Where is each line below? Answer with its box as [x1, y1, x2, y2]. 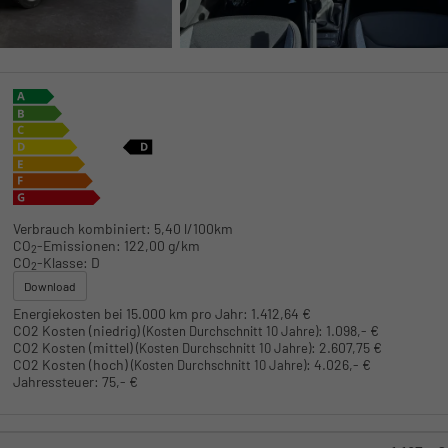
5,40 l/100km [153, 219, 233, 237]
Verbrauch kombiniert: [12, 219, 151, 237]
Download [23, 278, 76, 293]
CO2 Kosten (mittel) [12, 338, 136, 356]
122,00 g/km [123, 236, 200, 254]
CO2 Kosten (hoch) [12, 355, 131, 373]
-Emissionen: [36, 236, 121, 254]
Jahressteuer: [12, 372, 99, 390]
